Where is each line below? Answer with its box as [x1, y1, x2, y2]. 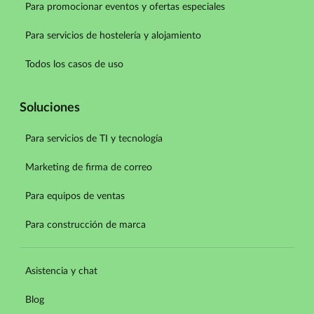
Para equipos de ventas [25, 191, 125, 201]
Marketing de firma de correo [25, 162, 152, 172]
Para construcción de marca [25, 219, 146, 230]
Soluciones [20, 101, 80, 114]
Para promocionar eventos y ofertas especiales [25, 1, 225, 12]
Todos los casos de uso [25, 59, 123, 69]
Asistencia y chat [25, 266, 97, 276]
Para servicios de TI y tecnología [25, 133, 163, 144]
